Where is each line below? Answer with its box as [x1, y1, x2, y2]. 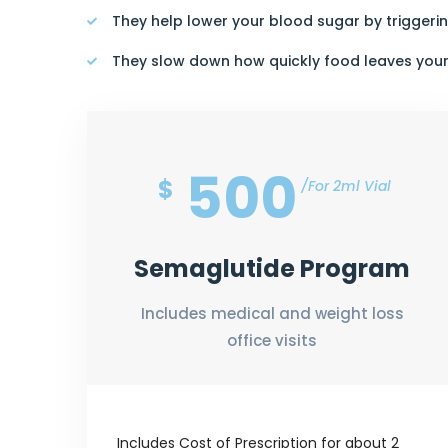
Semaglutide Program [134, 251, 410, 285]
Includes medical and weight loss [140, 302, 404, 324]
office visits [227, 329, 317, 351]
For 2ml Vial [307, 175, 391, 196]
